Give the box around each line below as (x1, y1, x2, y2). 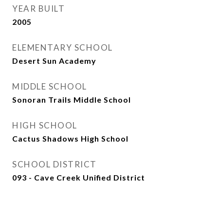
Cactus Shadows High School (12, 134, 128, 143)
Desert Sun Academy (12, 56, 96, 65)
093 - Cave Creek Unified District (12, 173, 145, 182)
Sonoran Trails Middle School (12, 95, 131, 104)
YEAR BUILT (12, 3, 65, 14)
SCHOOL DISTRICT (12, 159, 97, 169)
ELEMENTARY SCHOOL (12, 42, 113, 53)
